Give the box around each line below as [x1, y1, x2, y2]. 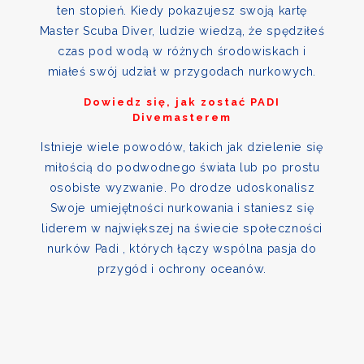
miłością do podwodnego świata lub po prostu [44, 161, 320, 174]
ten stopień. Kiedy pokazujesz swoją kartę [57, 4, 307, 17]
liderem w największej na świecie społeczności [41, 222, 323, 235]
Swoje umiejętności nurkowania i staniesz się [50, 201, 314, 214]
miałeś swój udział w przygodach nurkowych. [47, 65, 317, 78]
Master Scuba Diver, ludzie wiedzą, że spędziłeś [39, 24, 325, 37]
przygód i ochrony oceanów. [97, 262, 266, 275]
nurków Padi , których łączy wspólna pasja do [47, 242, 317, 255]
